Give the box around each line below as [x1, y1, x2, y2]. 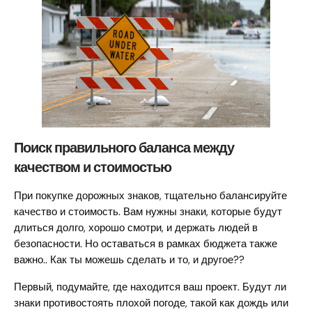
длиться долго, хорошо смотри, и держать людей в [14, 221, 258, 235]
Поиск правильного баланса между [14, 139, 234, 157]
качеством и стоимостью [14, 158, 171, 177]
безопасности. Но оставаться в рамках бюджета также [14, 237, 277, 251]
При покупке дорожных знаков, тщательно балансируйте [14, 189, 287, 203]
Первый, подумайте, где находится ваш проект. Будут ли [14, 280, 286, 295]
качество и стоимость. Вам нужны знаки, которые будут [14, 205, 282, 219]
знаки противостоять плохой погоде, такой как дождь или [14, 296, 288, 311]
